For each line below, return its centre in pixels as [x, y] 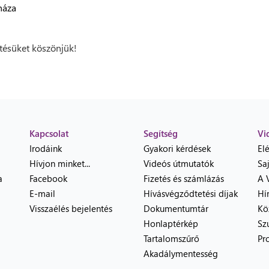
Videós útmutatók [179, 163]
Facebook [48, 178]
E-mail [42, 193]
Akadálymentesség [181, 253]
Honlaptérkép [171, 223]
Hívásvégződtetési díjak [191, 193]
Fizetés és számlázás [184, 178]
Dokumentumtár [176, 208]
